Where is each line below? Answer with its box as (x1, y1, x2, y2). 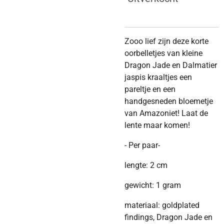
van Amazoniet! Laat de (124, 108, 208, 118)
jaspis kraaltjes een (124, 72, 192, 82)
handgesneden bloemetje (124, 96, 213, 106)
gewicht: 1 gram (124, 180, 181, 190)
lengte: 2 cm (124, 160, 167, 170)
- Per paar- (124, 140, 160, 150)
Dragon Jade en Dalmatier (124, 60, 217, 70)
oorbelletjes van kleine (124, 48, 202, 58)
